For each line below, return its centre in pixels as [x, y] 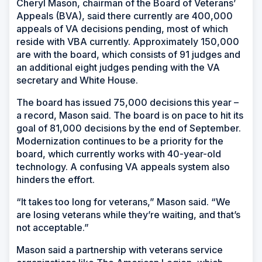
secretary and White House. [77, 80]
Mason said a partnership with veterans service [120, 249]
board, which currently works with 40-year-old [119, 154]
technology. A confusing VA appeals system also [123, 166]
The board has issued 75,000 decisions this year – [127, 102]
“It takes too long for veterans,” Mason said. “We [123, 201]
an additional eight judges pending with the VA [118, 67]
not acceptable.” [53, 227]
